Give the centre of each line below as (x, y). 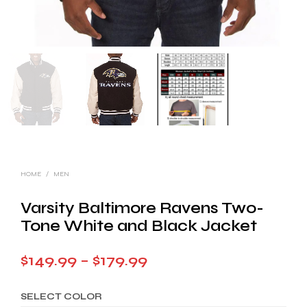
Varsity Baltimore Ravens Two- (142, 208)
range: (171, 282)
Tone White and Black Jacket (139, 225)
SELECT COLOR (61, 296)
